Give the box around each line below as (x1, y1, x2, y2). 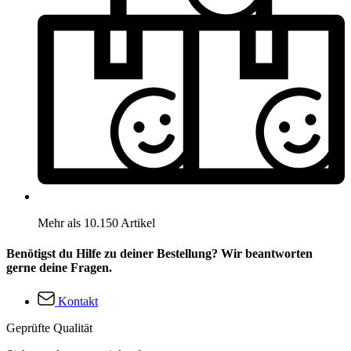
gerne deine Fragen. (6, 260, 112, 274)
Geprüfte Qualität (6, 321, 92, 335)
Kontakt (58, 295, 98, 309)
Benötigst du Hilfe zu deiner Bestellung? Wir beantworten (6, 246, 313, 260)
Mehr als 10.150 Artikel (38, 215, 155, 230)
